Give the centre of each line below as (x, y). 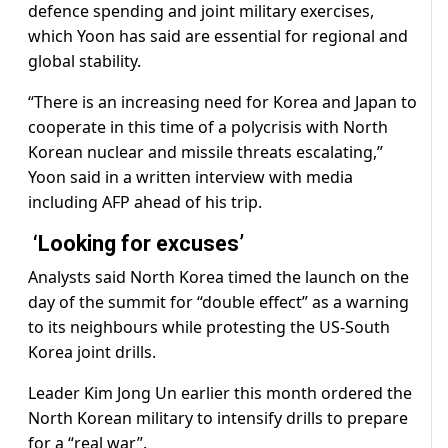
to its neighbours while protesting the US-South (209, 327)
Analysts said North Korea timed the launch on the (218, 277)
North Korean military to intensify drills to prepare (218, 418)
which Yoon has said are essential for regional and (218, 36)
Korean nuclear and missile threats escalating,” (205, 152)
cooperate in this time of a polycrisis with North (208, 127)
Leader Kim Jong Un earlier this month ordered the (220, 393)
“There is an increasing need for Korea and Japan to (222, 102)
